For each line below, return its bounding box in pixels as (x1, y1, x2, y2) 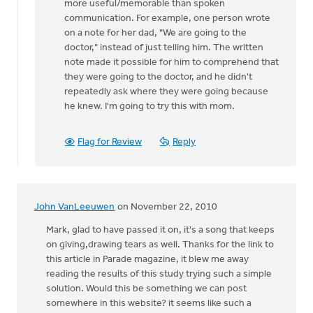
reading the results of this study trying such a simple (46, 269, 272, 279)
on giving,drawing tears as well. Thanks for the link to (46, 240, 274, 250)
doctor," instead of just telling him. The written (64, 43, 263, 53)
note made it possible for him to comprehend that (64, 57, 279, 68)
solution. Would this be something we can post (46, 284, 247, 294)
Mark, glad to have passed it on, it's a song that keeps (46, 225, 275, 235)
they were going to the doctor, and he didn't (64, 72, 252, 82)
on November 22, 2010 (115, 202, 217, 212)
